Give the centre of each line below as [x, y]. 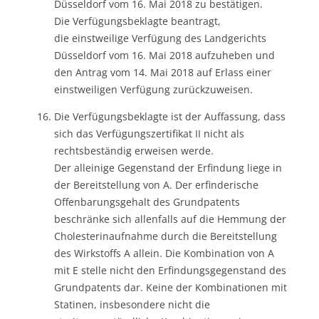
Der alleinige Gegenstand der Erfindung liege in [168, 167]
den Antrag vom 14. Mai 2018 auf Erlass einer [163, 72]
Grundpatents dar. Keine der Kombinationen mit [171, 287]
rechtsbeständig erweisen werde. [134, 150]
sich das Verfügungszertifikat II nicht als [149, 133]
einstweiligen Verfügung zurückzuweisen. [153, 89]
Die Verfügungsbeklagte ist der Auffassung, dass [170, 116]
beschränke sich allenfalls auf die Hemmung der [170, 219]
